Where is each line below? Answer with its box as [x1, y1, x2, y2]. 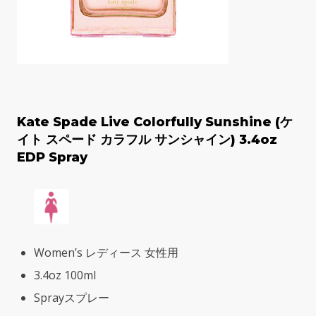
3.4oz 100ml [34, 267, 96, 284]
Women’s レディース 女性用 [34, 245, 178, 261]
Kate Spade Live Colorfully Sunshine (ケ [17, 114, 293, 130]
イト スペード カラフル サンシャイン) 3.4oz [17, 132, 277, 148]
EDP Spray [17, 150, 87, 166]
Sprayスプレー [34, 290, 109, 306]
